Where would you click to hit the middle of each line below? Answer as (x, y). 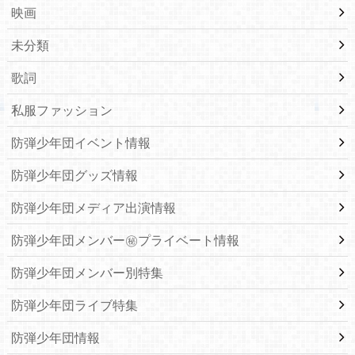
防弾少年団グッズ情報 (74, 175)
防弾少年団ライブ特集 (74, 305)
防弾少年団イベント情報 (80, 143)
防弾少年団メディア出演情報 (93, 208)
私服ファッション (61, 110)
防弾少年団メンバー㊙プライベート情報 (125, 240)
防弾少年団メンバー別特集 (87, 273)
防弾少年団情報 (55, 338)
